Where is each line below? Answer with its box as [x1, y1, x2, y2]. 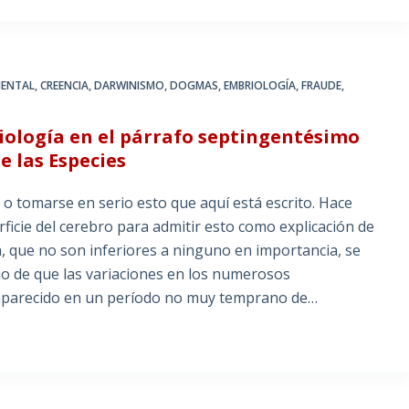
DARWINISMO [94, 78, 165, 94]
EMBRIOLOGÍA [224, 78, 297, 94]
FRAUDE [301, 78, 342, 94]
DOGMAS [170, 78, 219, 94]
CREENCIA [40, 78, 89, 94]
